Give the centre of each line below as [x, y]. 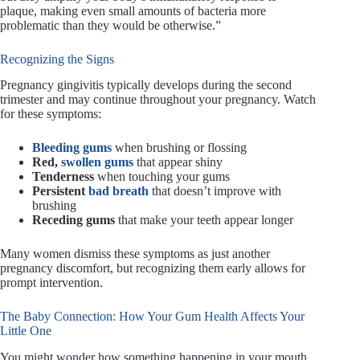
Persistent [60, 191]
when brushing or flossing [179, 148]
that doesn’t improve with [215, 191]
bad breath [119, 191]
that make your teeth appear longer [204, 220]
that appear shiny [178, 162]
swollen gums [97, 162]
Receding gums [74, 220]
